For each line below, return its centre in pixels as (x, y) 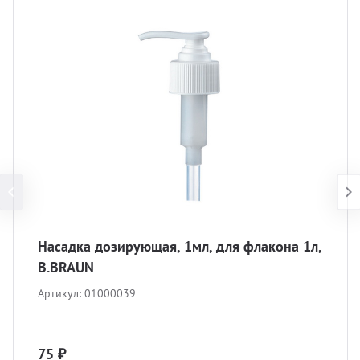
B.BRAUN (66, 267)
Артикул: (61, 293)
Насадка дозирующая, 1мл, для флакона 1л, (180, 246)
